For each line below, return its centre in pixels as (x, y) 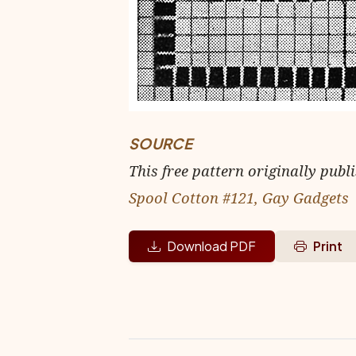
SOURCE (161, 143)
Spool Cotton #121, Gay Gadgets (239, 197)
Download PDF (211, 246)
